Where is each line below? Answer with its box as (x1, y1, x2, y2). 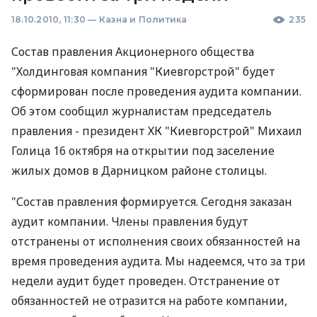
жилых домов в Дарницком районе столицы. (11, 163, 267, 178)
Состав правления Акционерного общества (11, 44, 254, 59)
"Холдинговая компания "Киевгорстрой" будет (11, 64, 275, 79)
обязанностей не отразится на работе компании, (11, 293, 287, 309)
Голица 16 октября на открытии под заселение (11, 143, 275, 158)
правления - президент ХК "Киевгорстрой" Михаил (11, 123, 302, 139)
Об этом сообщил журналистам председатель (11, 103, 272, 119)
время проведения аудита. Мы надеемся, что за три (11, 253, 306, 269)
